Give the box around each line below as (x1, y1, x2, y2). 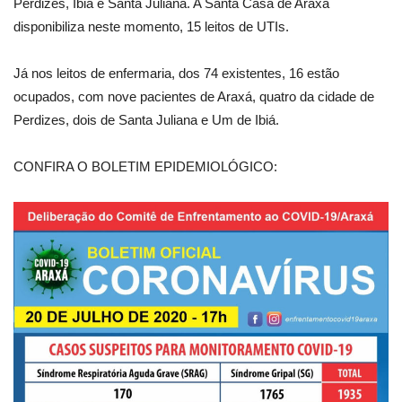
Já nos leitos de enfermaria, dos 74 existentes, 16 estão (13, 65, 339, 81)
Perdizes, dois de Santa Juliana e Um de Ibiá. (13, 111, 279, 127)
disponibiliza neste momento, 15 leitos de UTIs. (13, 18, 289, 34)
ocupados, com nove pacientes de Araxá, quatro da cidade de (13, 88, 374, 104)
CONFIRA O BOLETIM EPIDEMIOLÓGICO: (13, 158, 277, 174)
